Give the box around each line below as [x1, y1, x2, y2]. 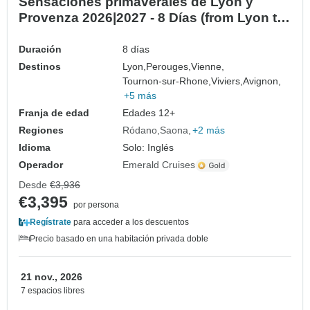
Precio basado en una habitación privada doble [30, 234, 208, 244]
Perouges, [146, 61, 192, 73]
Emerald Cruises [122, 159, 196, 171]
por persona [73, 200, 119, 210]
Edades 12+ [122, 107, 176, 119]
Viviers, [211, 75, 244, 87]
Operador [19, 159, 63, 171]
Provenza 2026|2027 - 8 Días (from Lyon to [19, 10, 285, 26]
